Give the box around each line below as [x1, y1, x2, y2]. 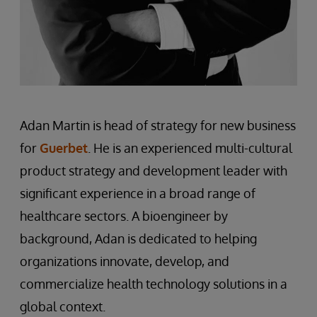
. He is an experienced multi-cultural [88, 140, 292, 156]
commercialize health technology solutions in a [20, 276, 287, 292]
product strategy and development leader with [20, 163, 287, 179]
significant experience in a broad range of [20, 185, 255, 202]
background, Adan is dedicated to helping [20, 231, 257, 247]
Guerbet [40, 140, 88, 156]
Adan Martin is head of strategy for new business [20, 117, 296, 134]
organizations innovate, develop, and [20, 253, 229, 270]
